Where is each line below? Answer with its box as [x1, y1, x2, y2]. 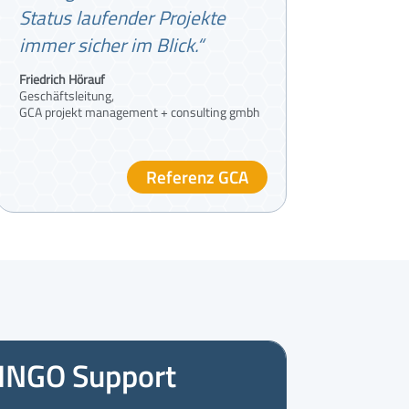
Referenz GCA [145, 163, 248, 190]
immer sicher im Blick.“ [18, 29, 204, 59]
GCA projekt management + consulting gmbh [18, 101, 260, 121]
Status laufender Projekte [18, 2, 225, 32]
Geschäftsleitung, [18, 85, 114, 105]
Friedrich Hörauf [18, 68, 105, 89]
